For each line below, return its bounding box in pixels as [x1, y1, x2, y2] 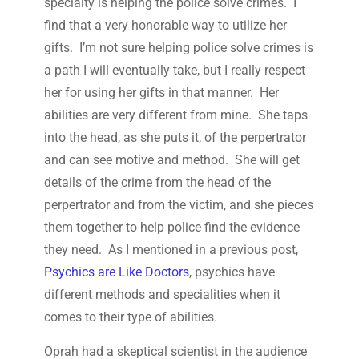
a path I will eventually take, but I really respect [43, 63, 305, 79]
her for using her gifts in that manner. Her [43, 85, 279, 101]
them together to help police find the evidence [43, 220, 300, 236]
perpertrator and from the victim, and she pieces [43, 197, 313, 213]
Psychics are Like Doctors [43, 264, 189, 280]
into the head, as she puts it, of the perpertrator [43, 130, 306, 146]
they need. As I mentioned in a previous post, [43, 242, 298, 258]
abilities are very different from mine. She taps [43, 107, 308, 123]
